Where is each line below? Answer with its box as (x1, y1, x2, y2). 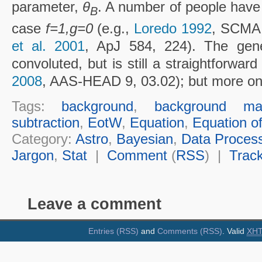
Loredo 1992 (134, 20, 212, 36)
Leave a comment (27, 195, 161, 213)
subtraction (11, 114, 80, 130)
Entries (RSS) (88, 226, 139, 236)
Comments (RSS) (157, 226, 222, 236)
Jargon (11, 147, 54, 163)
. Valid (222, 226, 247, 236)
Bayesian (116, 130, 174, 147)
